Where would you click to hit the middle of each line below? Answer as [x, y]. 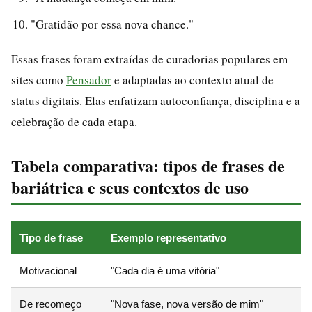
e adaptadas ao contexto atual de [193, 79]
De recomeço [50, 304]
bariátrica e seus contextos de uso [130, 187]
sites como [39, 79]
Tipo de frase [51, 237]
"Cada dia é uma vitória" [165, 270]
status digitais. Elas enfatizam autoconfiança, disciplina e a [156, 100]
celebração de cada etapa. [74, 121]
